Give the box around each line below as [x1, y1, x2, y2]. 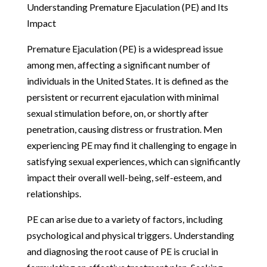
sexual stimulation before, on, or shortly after [26, 107, 209, 119]
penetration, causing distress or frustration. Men [26, 123, 222, 135]
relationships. [26, 187, 81, 199]
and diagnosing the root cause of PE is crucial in [26, 245, 218, 257]
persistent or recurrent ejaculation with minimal [26, 91, 219, 103]
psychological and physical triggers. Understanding [26, 229, 234, 241]
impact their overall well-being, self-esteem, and [26, 171, 222, 183]
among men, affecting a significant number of [26, 58, 210, 70]
